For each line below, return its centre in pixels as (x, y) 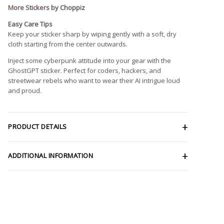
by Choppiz (67, 7)
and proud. (25, 90)
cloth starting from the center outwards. (68, 44)
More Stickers (29, 7)
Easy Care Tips (30, 24)
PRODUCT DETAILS (37, 126)
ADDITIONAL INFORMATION (50, 155)
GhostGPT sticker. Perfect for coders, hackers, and (84, 70)
